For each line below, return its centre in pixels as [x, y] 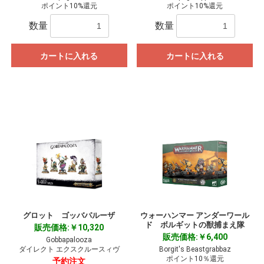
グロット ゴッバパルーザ [69, 216]
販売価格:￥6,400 [195, 237]
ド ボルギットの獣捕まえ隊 [195, 225]
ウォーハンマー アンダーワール [195, 216]
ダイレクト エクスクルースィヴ [69, 250]
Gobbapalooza [69, 240]
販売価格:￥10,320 [69, 228]
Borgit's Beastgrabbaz [195, 250]
